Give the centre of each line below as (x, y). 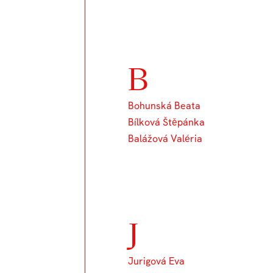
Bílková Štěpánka (167, 122)
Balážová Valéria (165, 139)
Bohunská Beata (165, 106)
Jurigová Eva (157, 261)
